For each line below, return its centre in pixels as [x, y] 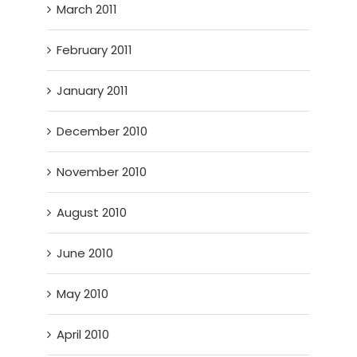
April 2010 [83, 334]
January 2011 [93, 90]
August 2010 [92, 212]
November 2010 [102, 171]
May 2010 [83, 293]
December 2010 [102, 131]
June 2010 [85, 253]
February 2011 [95, 49]
